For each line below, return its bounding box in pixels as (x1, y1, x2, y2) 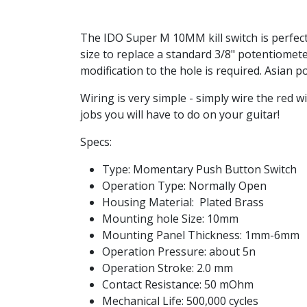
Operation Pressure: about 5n (102, 244, 256, 259)
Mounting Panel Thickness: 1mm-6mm (102, 228, 299, 243)
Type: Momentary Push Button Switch (102, 162, 297, 177)
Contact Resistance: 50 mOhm (102, 277, 254, 292)
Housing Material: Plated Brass (102, 195, 264, 210)
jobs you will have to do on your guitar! (80, 107, 280, 122)
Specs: (80, 134, 112, 149)
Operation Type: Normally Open (102, 178, 269, 193)
